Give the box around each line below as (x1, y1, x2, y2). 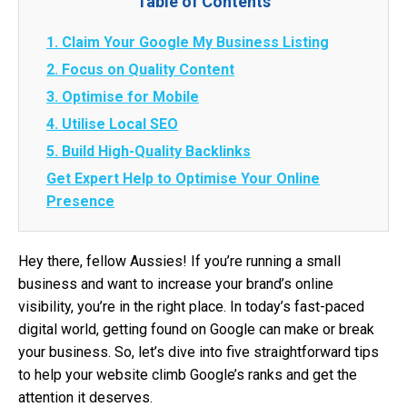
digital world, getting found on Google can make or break (18, 321, 374, 338)
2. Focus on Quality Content (46, 61, 234, 78)
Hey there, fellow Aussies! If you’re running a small (18, 253, 341, 270)
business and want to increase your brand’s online (18, 275, 333, 293)
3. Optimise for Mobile (46, 88, 199, 105)
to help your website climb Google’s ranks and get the (18, 366, 357, 383)
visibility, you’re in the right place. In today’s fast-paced (18, 298, 364, 315)
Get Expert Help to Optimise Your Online (46, 170, 320, 187)
